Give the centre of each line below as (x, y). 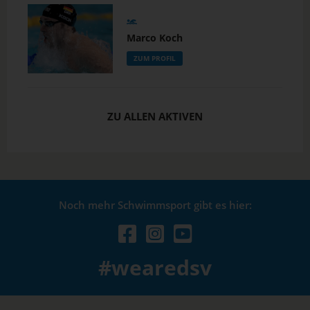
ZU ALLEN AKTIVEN (155, 116)
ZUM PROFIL (154, 58)
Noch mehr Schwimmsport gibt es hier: (155, 205)
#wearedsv (155, 267)
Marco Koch (154, 38)
